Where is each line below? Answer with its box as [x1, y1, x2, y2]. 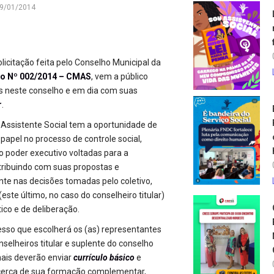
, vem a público [91, 72, 148, 81]
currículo [73, 253, 108, 262]
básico [109, 253, 135, 262]
